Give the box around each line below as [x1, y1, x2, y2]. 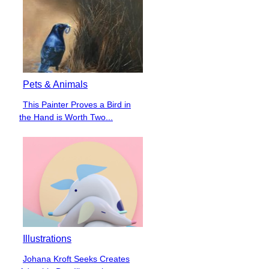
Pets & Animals [23, 79, 88, 89]
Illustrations [23, 233, 71, 244]
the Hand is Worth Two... [19, 112, 113, 122]
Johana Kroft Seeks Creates [23, 253, 130, 264]
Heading [19, 118, 76, 135]
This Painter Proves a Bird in [23, 99, 131, 109]
